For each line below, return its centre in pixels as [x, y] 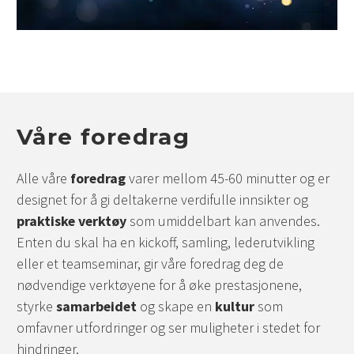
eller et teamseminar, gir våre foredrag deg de [150, 263]
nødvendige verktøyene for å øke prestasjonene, [159, 284]
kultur [235, 306]
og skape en [176, 306]
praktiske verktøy [72, 220]
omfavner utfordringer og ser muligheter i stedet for [168, 327]
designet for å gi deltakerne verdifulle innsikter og [162, 199]
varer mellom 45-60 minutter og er [228, 178]
